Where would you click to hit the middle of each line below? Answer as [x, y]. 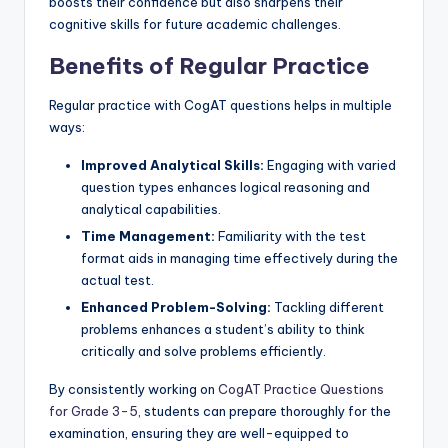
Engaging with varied [330, 165]
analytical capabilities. [151, 209]
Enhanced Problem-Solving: [176, 307]
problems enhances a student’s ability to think [223, 329]
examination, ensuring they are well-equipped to [199, 433]
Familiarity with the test [290, 236]
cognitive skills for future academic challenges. [195, 24]
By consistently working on [133, 389]
